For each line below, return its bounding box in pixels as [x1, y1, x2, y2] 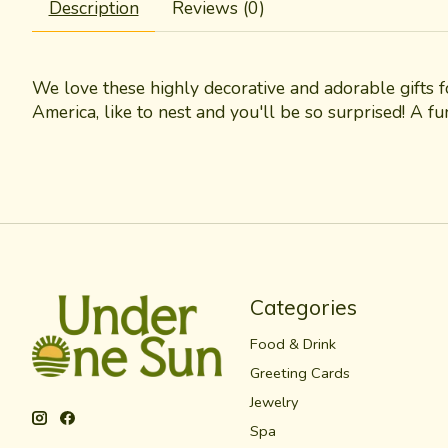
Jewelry [249, 391, 299, 412]
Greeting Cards [249, 362, 350, 383]
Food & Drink [249, 333, 336, 354]
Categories [249, 294, 357, 321]
